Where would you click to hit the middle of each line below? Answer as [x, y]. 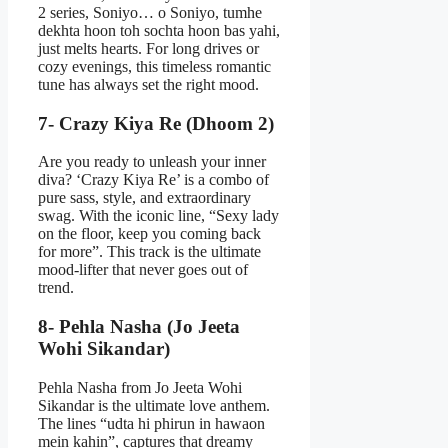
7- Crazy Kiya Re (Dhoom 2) [156, 123]
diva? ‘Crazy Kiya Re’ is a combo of [153, 180]
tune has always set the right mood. [148, 84]
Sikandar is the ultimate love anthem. [154, 405]
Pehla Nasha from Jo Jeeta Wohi [140, 387]
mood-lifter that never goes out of [143, 270]
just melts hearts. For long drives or [148, 48]
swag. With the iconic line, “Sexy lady [158, 216]
